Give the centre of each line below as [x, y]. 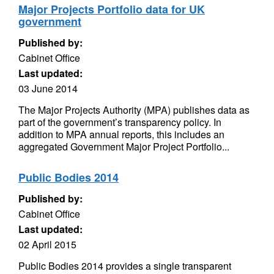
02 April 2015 [47, 244]
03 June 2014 [48, 88]
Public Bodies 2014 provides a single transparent [125, 266]
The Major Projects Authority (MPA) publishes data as [134, 110]
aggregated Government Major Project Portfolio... [124, 146]
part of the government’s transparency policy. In [120, 122]
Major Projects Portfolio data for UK [112, 9]
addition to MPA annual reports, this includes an [121, 134]
